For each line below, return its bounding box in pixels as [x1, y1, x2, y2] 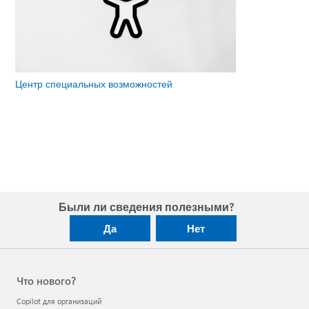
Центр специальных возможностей [15, 77, 173, 91]
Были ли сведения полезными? [58, 199, 234, 214]
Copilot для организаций [17, 295, 101, 306]
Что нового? [17, 273, 76, 288]
